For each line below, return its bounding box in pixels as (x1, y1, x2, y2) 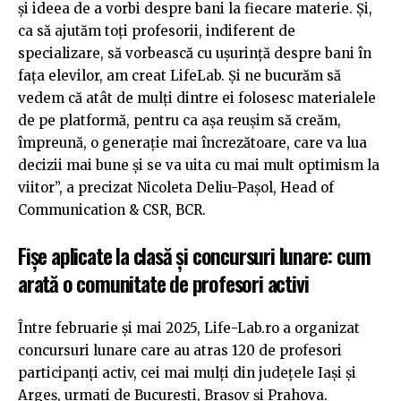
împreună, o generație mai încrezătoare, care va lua (18, 134, 367, 152)
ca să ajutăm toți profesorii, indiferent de (18, 22, 295, 40)
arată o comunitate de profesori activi (18, 266, 309, 299)
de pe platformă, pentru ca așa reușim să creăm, (18, 112, 341, 130)
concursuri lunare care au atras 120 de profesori (18, 342, 342, 360)
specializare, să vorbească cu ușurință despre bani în (18, 45, 371, 63)
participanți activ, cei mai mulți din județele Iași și (18, 364, 356, 382)
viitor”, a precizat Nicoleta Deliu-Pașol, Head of (18, 179, 334, 197)
